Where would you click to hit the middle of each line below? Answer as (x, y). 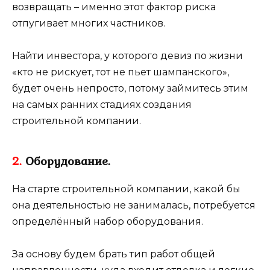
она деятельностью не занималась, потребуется (134, 205)
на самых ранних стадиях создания (102, 104)
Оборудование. (66, 161)
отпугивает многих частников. (89, 23)
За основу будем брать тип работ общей (114, 254)
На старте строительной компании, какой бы (126, 189)
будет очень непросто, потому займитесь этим (130, 88)
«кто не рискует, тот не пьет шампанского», (121, 72)
